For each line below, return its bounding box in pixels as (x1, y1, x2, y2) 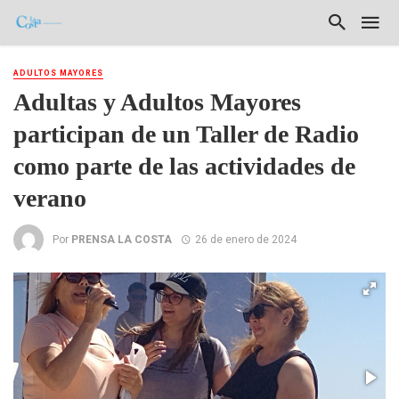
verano (13, 184, 86, 213)
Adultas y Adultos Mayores (13, 88, 301, 117)
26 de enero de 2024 (194, 232, 297, 246)
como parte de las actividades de (13, 152, 355, 181)
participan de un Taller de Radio (13, 120, 359, 149)
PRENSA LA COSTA (71, 232, 172, 246)
